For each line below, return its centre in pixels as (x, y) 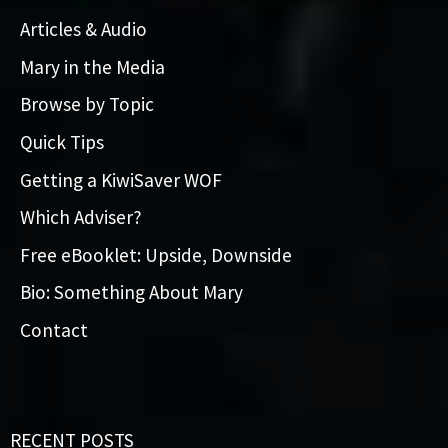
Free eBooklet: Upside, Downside (156, 254)
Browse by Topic (87, 104)
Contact (54, 330)
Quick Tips (62, 141)
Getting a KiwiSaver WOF (121, 179)
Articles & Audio (83, 28)
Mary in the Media (92, 66)
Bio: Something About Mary (131, 292)
